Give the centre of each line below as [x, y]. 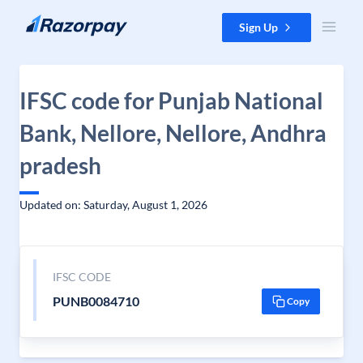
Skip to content [51, 21]
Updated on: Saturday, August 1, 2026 [113, 205]
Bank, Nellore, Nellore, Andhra [173, 133]
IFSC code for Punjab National [171, 100]
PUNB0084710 [96, 301]
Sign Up [258, 27]
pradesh [60, 165]
